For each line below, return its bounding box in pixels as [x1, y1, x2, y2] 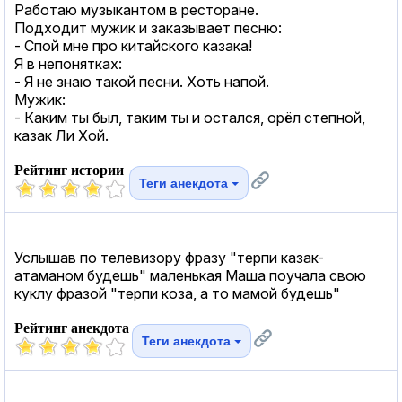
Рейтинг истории [14, 162, 124, 178]
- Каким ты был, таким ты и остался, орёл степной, [14, 108, 365, 127]
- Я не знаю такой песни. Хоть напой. [14, 72, 269, 91]
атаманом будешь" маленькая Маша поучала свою [14, 266, 366, 284]
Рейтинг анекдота [14, 319, 129, 336]
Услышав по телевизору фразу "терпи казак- [14, 248, 324, 267]
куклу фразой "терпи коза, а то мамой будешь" [14, 284, 340, 302]
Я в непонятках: [14, 54, 122, 73]
